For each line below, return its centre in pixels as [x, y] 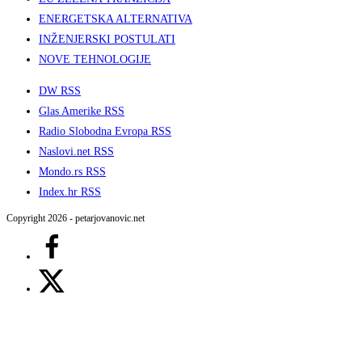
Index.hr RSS [70, 192]
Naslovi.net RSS [76, 152]
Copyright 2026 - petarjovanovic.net [76, 219]
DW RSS [60, 91]
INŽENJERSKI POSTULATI [107, 40]
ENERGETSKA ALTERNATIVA [116, 19]
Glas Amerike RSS [82, 112]
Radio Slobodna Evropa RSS [105, 132]
